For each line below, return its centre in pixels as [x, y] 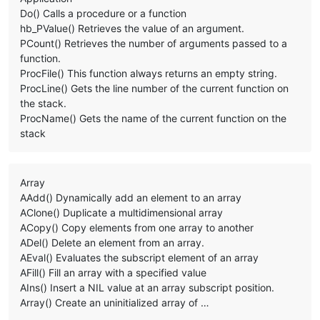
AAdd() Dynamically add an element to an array [131, 198]
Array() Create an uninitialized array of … [115, 303]
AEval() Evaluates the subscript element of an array [139, 258]
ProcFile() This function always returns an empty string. [149, 74]
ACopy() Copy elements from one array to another [137, 228]
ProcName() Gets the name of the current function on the [153, 119]
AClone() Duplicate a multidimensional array [121, 213]
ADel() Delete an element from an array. [112, 243]
